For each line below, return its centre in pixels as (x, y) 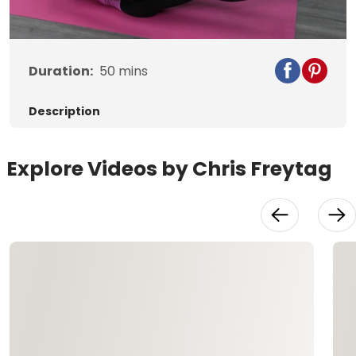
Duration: (61, 72)
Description (64, 112)
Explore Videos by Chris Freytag (169, 169)
